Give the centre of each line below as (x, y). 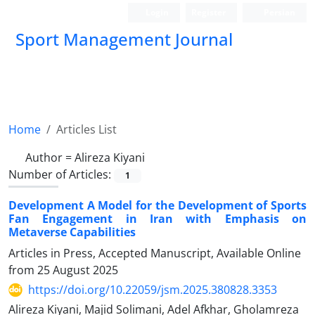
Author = (50, 157)
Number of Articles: (61, 174)
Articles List (86, 129)
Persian (278, 12)
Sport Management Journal (124, 39)
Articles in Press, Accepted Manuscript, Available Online (155, 253)
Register (209, 12)
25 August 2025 (78, 270)
